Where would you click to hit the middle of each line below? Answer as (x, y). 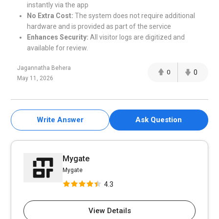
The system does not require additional (134, 16)
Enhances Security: (58, 37)
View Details (109, 211)
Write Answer (60, 120)
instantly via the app (58, 5)
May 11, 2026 (35, 78)
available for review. (58, 48)
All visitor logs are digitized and (137, 37)
